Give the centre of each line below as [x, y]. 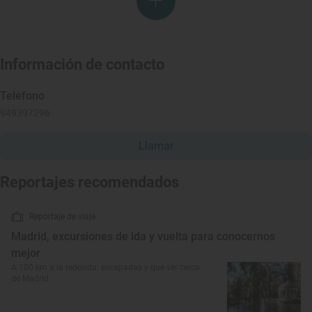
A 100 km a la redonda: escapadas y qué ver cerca [106, 267]
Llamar [156, 146]
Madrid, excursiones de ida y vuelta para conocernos [143, 236]
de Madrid [30, 279]
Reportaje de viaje [62, 217]
